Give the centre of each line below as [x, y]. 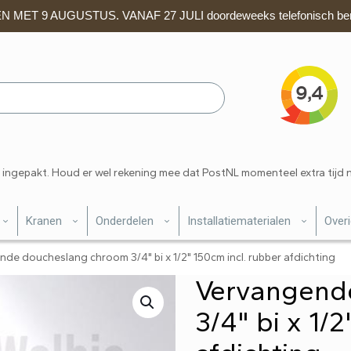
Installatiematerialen [239, 221]
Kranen [44, 221]
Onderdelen [125, 221]
